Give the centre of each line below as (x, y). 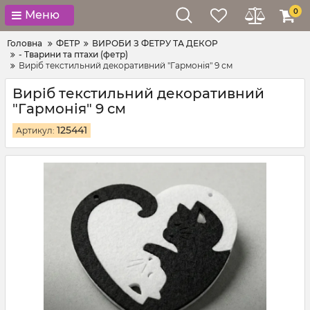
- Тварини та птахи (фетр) (73, 54)
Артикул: (36, 130)
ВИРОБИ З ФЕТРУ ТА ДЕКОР (155, 43)
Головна (25, 43)
